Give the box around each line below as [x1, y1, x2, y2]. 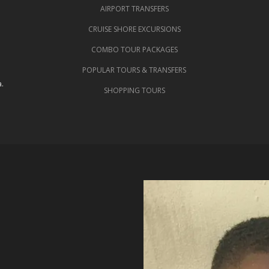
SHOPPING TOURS [103, 85, 165, 95]
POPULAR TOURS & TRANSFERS [82, 64, 187, 75]
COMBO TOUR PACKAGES [91, 44, 178, 55]
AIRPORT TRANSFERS [100, 3, 169, 14]
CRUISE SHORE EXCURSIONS [88, 23, 181, 34]
